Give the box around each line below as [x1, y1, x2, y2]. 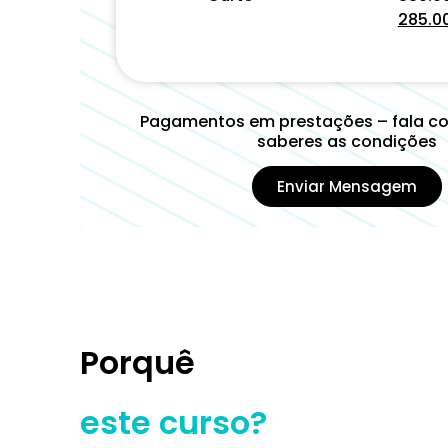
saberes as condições [256, 129, 437, 153]
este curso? [80, 400, 267, 446]
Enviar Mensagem [276, 176, 417, 198]
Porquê [80, 340, 195, 386]
